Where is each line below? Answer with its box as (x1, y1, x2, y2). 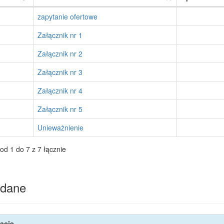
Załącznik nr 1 (37, 30, 82, 40)
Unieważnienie (37, 122, 83, 132)
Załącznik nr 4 (37, 85, 82, 95)
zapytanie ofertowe (37, 11, 97, 21)
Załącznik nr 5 (37, 104, 82, 114)
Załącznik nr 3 (37, 67, 82, 77)
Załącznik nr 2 (37, 48, 82, 58)
